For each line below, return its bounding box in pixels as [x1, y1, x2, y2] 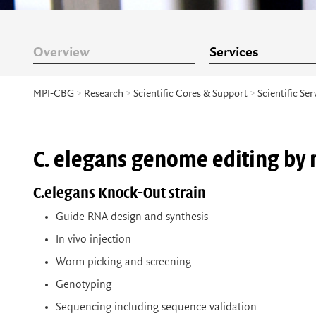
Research [84, 87, 123, 99]
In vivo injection [56, 233, 131, 246]
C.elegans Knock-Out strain [33, 186, 206, 202]
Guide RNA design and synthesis [56, 211, 208, 224]
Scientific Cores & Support [133, 87, 248, 99]
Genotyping [56, 278, 111, 291]
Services [209, 45, 258, 60]
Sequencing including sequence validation [56, 300, 257, 313]
